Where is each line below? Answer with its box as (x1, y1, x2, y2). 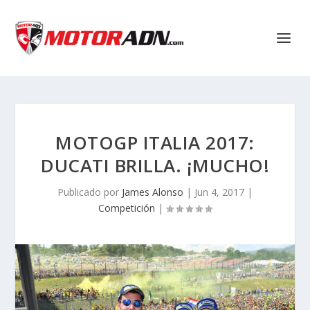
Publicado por (57, 185, 122, 199)
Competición (98, 201, 155, 215)
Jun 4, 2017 (194, 185, 244, 199)
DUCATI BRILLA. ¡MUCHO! (41, 153, 269, 178)
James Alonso (122, 185, 183, 199)
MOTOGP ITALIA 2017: (55, 130, 255, 155)
